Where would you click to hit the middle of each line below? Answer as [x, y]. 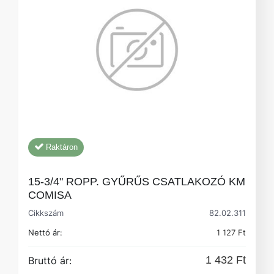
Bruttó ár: [50, 260]
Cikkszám [49, 213]
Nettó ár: [45, 232]
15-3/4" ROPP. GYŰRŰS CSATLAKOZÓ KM [137, 181]
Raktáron [62, 147]
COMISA [50, 195]
